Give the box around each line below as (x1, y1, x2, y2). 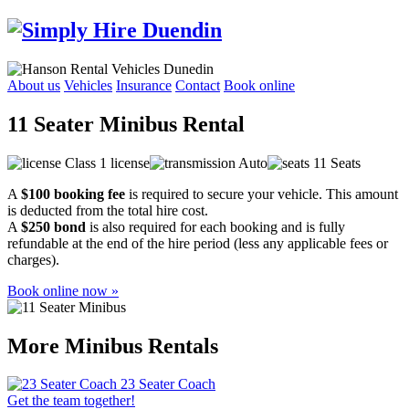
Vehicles (64, 77, 112, 93)
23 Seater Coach (121, 376, 215, 393)
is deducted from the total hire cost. (7, 202, 208, 218)
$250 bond (21, 218, 86, 235)
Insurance (116, 77, 172, 93)
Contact (175, 77, 220, 93)
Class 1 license (61, 154, 150, 171)
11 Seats (309, 154, 361, 171)
